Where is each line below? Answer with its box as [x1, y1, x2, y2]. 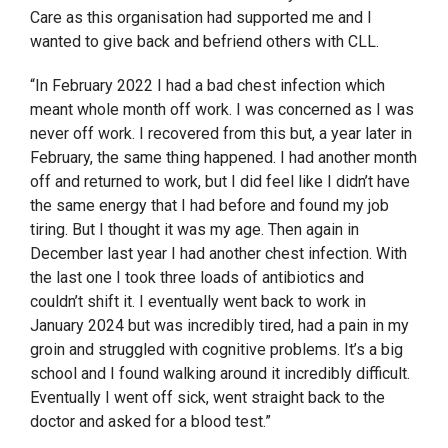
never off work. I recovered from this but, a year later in [30, 124, 412, 144]
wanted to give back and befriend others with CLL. [30, 32, 379, 52]
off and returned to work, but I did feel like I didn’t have [30, 172, 410, 192]
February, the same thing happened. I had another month [30, 148, 417, 168]
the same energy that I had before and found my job [30, 196, 389, 216]
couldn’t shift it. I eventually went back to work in [30, 292, 366, 312]
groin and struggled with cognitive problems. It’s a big [30, 340, 403, 360]
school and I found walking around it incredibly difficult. [30, 364, 410, 384]
